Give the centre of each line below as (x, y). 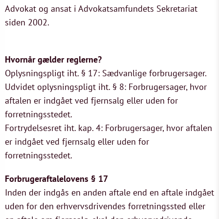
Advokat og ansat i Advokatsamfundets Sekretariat (101, 9)
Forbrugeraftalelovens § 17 (56, 179)
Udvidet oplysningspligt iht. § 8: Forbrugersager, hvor (106, 87)
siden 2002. (27, 22)
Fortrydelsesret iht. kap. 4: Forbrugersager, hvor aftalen (109, 128)
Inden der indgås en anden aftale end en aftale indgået (109, 192)
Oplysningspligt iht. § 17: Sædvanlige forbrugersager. (106, 73)
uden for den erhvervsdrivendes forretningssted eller (105, 206)
